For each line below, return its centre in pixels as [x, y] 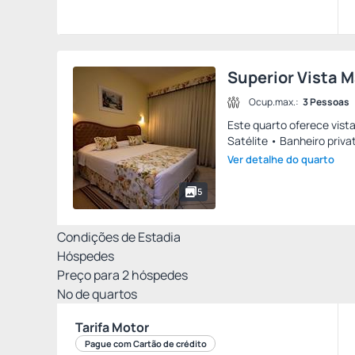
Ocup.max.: [274, 102]
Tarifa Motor [112, 327]
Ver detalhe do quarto [281, 159]
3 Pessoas [326, 102]
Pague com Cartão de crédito [146, 343]
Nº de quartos [97, 294]
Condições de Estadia [119, 237]
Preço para [88, 275]
